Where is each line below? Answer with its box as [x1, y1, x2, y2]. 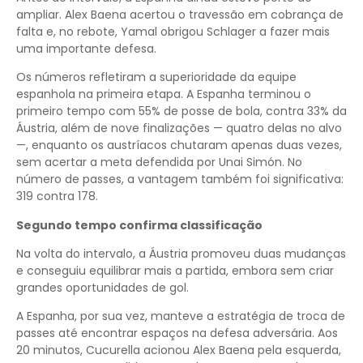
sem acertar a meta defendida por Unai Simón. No [16, 154, 302, 171]
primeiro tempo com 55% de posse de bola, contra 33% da [16, 103, 347, 120]
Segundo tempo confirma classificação [16, 216, 263, 233]
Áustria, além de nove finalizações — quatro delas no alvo [16, 120, 342, 137]
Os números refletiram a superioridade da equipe [16, 69, 297, 86]
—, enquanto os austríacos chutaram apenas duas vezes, [16, 137, 342, 154]
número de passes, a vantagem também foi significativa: [16, 171, 344, 188]
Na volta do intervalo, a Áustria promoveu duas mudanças [16, 246, 346, 262]
